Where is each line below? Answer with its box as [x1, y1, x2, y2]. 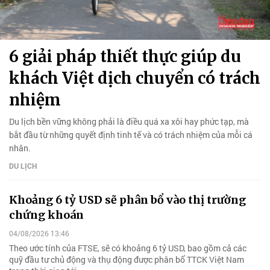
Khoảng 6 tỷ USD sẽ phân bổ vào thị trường [9, 192, 246, 207]
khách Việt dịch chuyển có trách [9, 67, 260, 88]
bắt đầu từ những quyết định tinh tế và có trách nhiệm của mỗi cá [9, 128, 253, 140]
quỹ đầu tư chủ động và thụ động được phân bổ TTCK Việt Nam [9, 254, 244, 266]
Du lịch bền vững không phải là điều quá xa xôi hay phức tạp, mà [9, 115, 249, 127]
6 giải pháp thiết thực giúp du [9, 46, 241, 66]
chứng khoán [9, 207, 84, 222]
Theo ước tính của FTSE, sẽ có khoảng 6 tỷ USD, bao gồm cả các [9, 242, 246, 254]
